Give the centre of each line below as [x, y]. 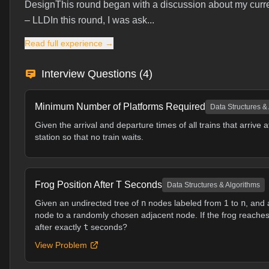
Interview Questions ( [92, 74]
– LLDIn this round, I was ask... [89, 20]
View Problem [61, 245]
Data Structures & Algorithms [213, 185]
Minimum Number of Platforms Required [120, 107]
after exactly [59, 227]
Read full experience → [69, 43]
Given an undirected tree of [88, 203]
